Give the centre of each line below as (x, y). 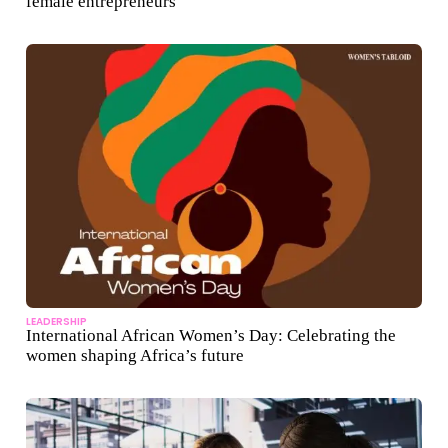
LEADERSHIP (56, 322)
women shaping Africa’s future (135, 356)
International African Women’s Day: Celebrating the (211, 336)
